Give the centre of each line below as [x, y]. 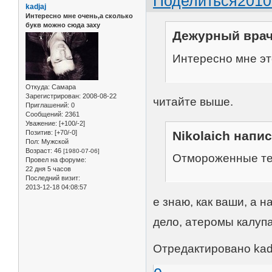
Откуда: [38, 87]
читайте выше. [193, 102]
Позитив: [39, 132]
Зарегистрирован [52, 96]
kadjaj [36, 6]
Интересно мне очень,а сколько [79, 15]
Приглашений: [47, 105]
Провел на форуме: [56, 159]
